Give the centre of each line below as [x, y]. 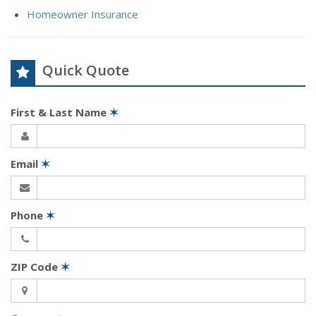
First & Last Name [60, 112]
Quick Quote [86, 70]
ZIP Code [36, 266]
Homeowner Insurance [82, 14]
